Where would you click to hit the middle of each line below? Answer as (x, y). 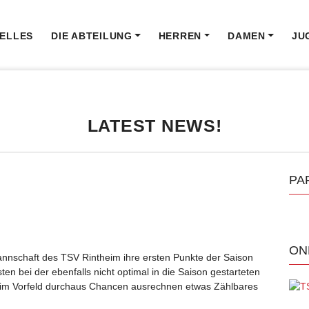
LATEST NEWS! (154, 126)
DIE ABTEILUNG (92, 36)
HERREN (180, 36)
